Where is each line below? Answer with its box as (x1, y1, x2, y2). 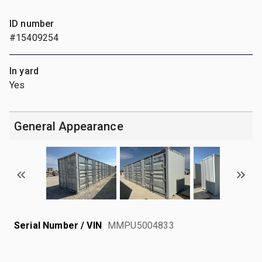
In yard (9, 65, 39, 77)
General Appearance (14, 119, 123, 133)
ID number (9, 18, 54, 29)
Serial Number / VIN (14, 219, 102, 231)
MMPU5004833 (108, 219, 174, 231)
